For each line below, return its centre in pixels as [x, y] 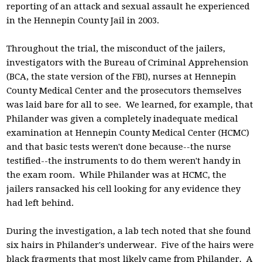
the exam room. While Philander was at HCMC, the [117, 175]
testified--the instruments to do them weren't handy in [124, 161]
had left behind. [40, 203]
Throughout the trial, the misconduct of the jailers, [116, 49]
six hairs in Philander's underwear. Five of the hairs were [130, 245]
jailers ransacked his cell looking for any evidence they [124, 189]
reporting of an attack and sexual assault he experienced [128, 6]
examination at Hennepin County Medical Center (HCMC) [128, 133]
